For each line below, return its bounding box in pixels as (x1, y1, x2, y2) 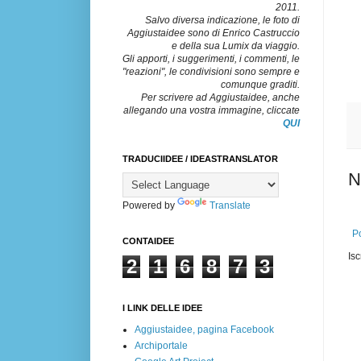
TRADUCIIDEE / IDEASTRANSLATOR (122, 153, 278, 164)
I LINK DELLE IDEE (122, 302, 202, 313)
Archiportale (135, 339, 188, 351)
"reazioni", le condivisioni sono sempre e (122, 65, 300, 77)
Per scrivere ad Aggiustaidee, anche (141, 91, 300, 103)
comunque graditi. (221, 78, 300, 90)
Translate (210, 199, 251, 211)
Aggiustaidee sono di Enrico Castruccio (127, 27, 300, 39)
